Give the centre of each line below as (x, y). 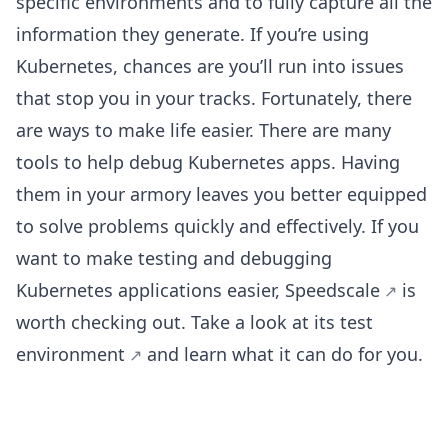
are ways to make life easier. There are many (203, 130)
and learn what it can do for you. (282, 354)
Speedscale (332, 290)
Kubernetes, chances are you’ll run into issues (210, 66)
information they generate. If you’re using (192, 34)
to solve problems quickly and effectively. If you (217, 226)
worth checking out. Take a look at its (178, 322)
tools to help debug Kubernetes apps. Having (208, 162)
